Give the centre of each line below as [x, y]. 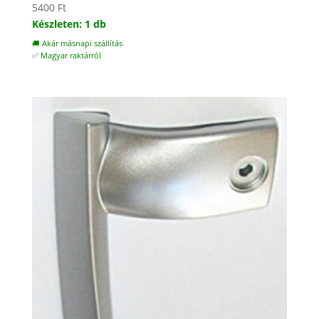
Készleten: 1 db [69, 24]
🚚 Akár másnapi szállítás [77, 44]
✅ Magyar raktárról [66, 56]
